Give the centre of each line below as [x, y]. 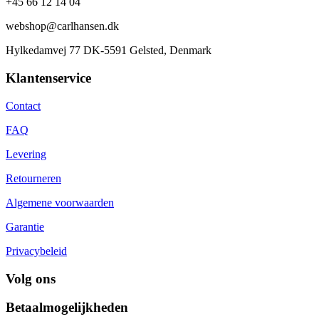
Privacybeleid [36, 251]
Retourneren [33, 178]
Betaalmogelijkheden [67, 308]
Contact [23, 105]
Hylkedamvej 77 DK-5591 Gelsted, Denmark [109, 51]
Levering [26, 154]
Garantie [25, 226]
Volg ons [31, 278]
